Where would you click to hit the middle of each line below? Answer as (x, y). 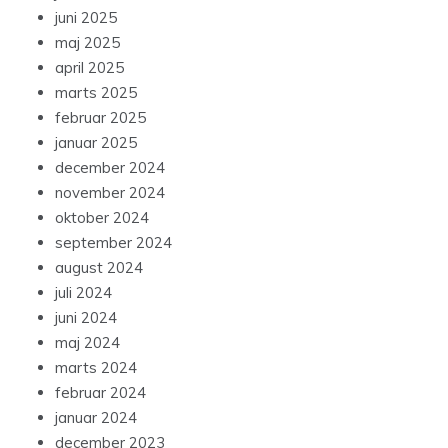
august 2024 (99, 268)
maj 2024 (87, 343)
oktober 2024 (102, 218)
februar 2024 (100, 393)
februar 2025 (100, 118)
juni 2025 (86, 18)
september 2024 (113, 243)
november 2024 (110, 193)
